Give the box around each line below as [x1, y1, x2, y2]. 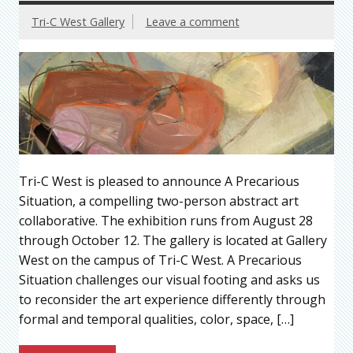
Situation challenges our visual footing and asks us [19, 270, 320, 288]
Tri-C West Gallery [32, 14, 124, 30]
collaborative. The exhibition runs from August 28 [19, 211, 313, 229]
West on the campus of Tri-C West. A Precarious [19, 251, 302, 269]
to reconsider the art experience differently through [19, 290, 325, 308]
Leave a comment [145, 14, 240, 30]
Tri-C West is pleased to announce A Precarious [19, 172, 299, 190]
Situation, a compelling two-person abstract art [19, 191, 299, 210]
